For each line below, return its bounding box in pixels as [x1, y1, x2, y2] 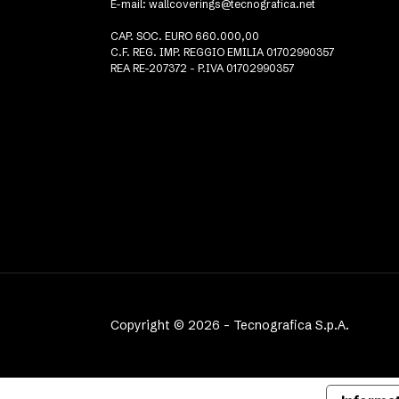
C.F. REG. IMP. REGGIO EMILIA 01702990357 [110, 45, 334, 60]
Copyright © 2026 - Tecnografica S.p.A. [110, 317, 349, 334]
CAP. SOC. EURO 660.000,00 [110, 29, 259, 44]
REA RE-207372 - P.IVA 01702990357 [110, 61, 294, 76]
